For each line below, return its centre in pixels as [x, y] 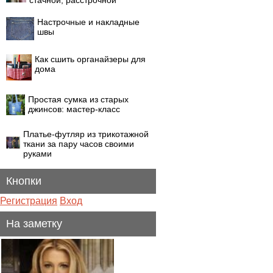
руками [37, 154]
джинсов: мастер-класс [74, 109]
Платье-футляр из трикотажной [86, 134]
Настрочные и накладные [88, 22]
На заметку [34, 224]
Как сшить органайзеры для [90, 59]
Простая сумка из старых [78, 99]
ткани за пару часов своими [79, 144]
